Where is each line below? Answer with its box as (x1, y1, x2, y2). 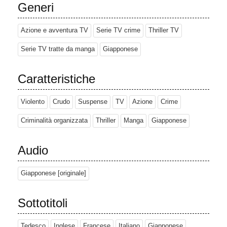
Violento (21, 98, 45, 106)
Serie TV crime (96, 27, 140, 34)
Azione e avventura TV (21, 27, 88, 34)
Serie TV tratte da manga (21, 46, 95, 53)
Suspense (78, 98, 107, 106)
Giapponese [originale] (21, 170, 86, 177)
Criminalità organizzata (21, 117, 88, 125)
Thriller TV (148, 27, 179, 34)
